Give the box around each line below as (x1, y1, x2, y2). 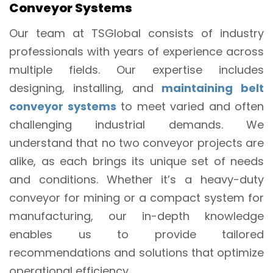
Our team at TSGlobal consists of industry (9, 25, 264, 41)
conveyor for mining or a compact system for (9, 190, 264, 205)
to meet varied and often (116, 98, 264, 114)
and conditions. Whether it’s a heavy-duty (9, 171, 264, 187)
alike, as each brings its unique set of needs (9, 153, 264, 169)
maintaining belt (161, 80, 264, 96)
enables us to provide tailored (9, 226, 264, 242)
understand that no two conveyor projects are (9, 135, 264, 151)
